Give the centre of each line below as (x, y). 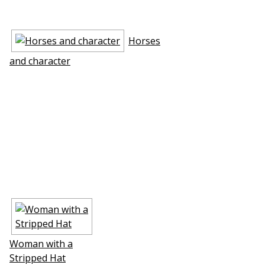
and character (40, 61)
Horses (144, 41)
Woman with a (41, 243)
